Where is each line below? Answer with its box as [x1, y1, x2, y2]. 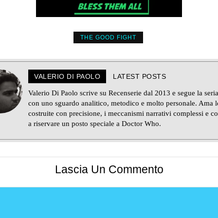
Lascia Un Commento [54, 163, 163, 176]
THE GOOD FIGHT [80, 34, 136, 41]
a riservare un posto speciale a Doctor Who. [28, 119, 161, 127]
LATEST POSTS [113, 72, 166, 80]
